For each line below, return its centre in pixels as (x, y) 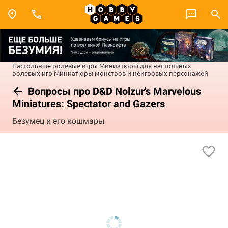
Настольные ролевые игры (55, 65)
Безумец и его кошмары (58, 121)
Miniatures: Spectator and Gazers (89, 104)
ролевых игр (32, 73)
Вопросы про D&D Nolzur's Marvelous (113, 91)
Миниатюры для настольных (145, 65)
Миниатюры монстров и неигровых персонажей (131, 73)
